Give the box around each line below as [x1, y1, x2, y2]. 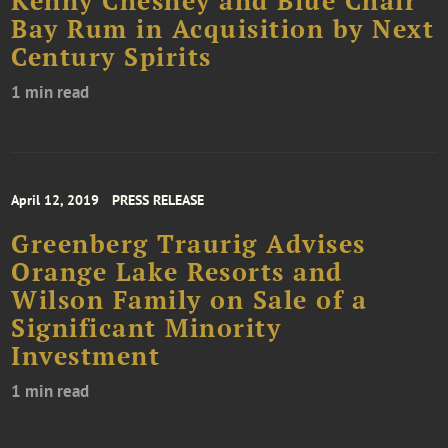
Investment [11, 340, 161, 373]
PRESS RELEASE [112, 191, 205, 210]
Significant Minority [11, 312, 282, 345]
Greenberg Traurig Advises [11, 228, 366, 261]
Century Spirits [11, 41, 212, 74]
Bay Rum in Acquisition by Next [11, 13, 435, 46]
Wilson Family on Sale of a [11, 284, 368, 317]
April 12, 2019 [11, 191, 100, 210]
